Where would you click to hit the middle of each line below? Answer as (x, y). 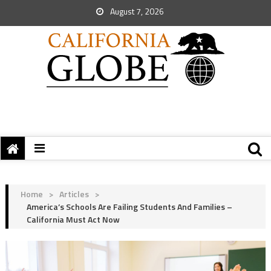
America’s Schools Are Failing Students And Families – (129, 207)
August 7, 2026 (136, 11)
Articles (74, 194)
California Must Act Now (73, 219)
